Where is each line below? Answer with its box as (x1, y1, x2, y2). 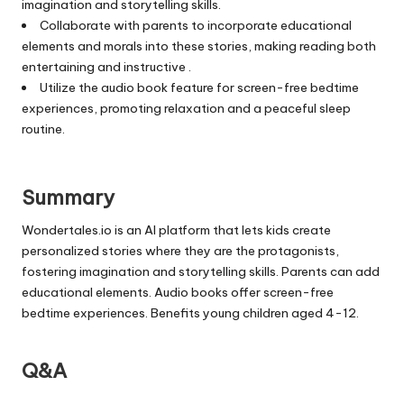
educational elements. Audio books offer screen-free (22, 283, 334, 300)
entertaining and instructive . (22, 58, 191, 75)
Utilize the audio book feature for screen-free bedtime (39, 78, 359, 96)
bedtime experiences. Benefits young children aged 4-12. (22, 304, 359, 321)
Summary (22, 184, 115, 210)
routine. (22, 120, 65, 137)
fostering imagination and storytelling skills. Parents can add (22, 262, 380, 280)
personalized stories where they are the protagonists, (22, 242, 339, 259)
